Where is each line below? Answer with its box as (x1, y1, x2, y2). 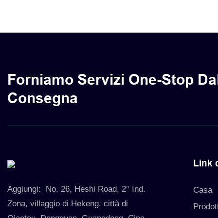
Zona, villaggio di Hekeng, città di (7, 199, 128, 208)
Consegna (7, 90, 78, 106)
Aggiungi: (7, 184, 43, 194)
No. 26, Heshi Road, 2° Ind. (43, 184, 145, 194)
